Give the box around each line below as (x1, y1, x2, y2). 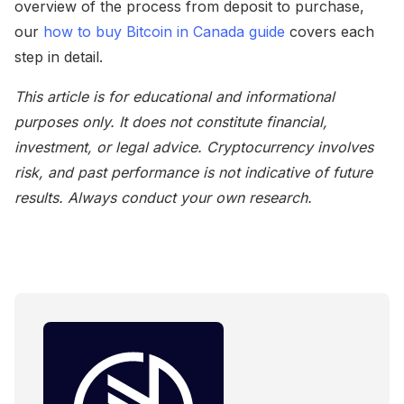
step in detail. (14, 48, 103, 67)
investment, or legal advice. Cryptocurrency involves (14, 138, 373, 157)
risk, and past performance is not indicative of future (14, 163, 372, 182)
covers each (285, 23, 374, 41)
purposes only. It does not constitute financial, (14, 113, 327, 132)
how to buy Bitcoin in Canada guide (43, 23, 285, 41)
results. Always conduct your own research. (14, 188, 312, 207)
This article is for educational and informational (14, 87, 335, 106)
